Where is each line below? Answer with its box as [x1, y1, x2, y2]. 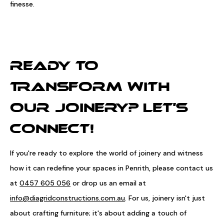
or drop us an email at [70, 178, 146, 187]
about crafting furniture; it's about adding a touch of [10, 208, 187, 217]
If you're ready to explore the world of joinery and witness [10, 148, 203, 157]
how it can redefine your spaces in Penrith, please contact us [10, 163, 213, 172]
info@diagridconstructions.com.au [10, 193, 125, 202]
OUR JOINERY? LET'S [10, 101, 188, 116]
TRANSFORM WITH [10, 80, 170, 95]
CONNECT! [10, 122, 94, 137]
